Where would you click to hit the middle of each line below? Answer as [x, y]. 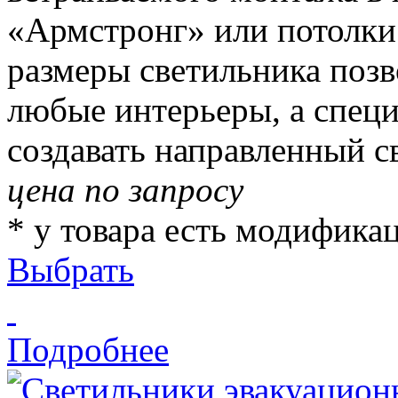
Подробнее [88, 349]
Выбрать [71, 269]
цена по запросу [125, 189]
